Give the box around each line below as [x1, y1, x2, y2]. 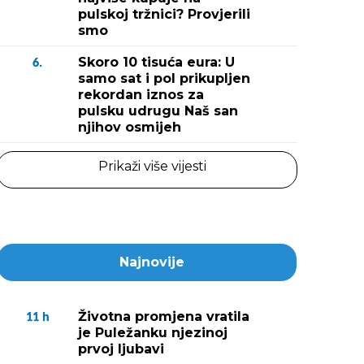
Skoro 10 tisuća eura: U [78, 54, 235, 70]
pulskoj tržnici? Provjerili [78, 6, 250, 22]
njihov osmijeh [78, 119, 181, 135]
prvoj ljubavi [78, 341, 164, 357]
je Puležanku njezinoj [78, 325, 227, 340]
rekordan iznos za [78, 87, 204, 102]
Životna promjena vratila [78, 309, 249, 324]
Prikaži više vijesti [97, 158, 206, 174]
